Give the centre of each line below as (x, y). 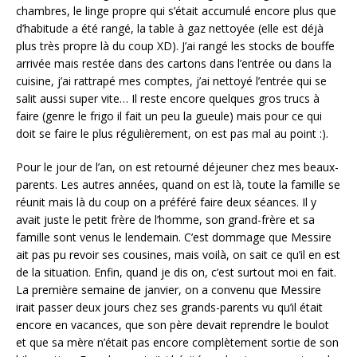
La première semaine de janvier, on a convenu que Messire (169, 289)
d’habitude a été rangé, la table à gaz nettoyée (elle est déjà (170, 28)
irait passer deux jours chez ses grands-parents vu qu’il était (169, 307)
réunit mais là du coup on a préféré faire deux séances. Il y (166, 202)
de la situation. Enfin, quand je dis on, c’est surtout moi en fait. (176, 272)
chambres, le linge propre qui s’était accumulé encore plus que (176, 10)
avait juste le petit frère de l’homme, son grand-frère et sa (165, 219)
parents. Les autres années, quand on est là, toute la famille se (178, 184)
